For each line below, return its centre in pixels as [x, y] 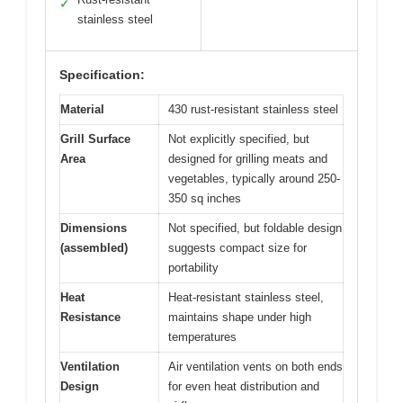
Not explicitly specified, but [239, 139]
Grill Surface [95, 139]
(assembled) [94, 248]
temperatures [202, 337]
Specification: [102, 75]
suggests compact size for [237, 248]
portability [193, 268]
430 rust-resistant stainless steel [253, 110]
